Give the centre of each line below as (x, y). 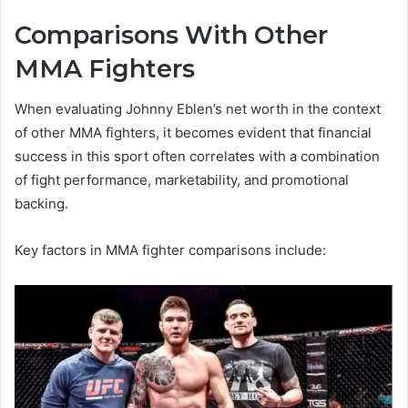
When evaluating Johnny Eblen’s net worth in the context (198, 109)
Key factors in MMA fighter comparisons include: (170, 250)
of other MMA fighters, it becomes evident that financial (193, 133)
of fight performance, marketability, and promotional (182, 180)
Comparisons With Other (171, 35)
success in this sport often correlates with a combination (197, 157)
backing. (41, 204)
